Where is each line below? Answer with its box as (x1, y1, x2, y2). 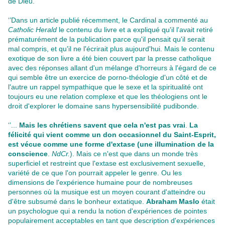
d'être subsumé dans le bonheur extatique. (8, 197, 146, 206)
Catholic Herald (8, 26, 57, 34)
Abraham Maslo (146, 197, 199, 206)
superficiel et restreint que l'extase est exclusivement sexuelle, (8, 159, 205, 168)
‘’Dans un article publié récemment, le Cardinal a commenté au (8, 16, 208, 25)
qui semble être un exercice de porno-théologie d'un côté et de (8, 73, 207, 82)
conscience (8, 150, 48, 158)
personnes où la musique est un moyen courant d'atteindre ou (8, 188, 205, 196)
